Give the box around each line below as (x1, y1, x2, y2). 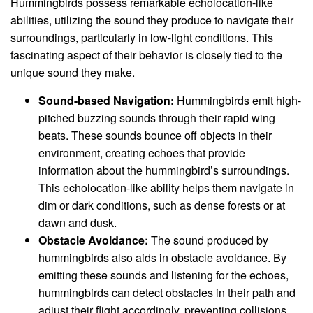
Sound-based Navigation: (38, 92, 174, 108)
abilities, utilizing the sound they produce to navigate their (10, 11, 293, 28)
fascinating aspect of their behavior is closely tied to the (10, 46, 282, 63)
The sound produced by (148, 231, 268, 248)
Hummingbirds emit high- (174, 92, 301, 108)
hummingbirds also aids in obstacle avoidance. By (38, 249, 286, 265)
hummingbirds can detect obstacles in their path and (38, 284, 296, 300)
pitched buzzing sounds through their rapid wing (38, 109, 275, 126)
